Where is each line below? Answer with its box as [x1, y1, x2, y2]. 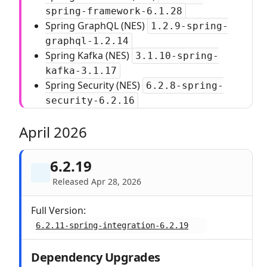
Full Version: [31, 204, 86, 217]
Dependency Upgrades [31, 249, 160, 265]
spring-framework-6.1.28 [45, 5, 182, 17]
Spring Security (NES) [45, 79, 142, 92]
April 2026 [19, 122, 87, 142]
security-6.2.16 [45, 95, 135, 106]
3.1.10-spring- [135, 50, 219, 61]
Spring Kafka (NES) [45, 49, 132, 62]
